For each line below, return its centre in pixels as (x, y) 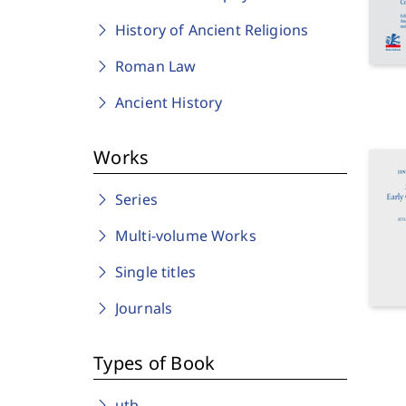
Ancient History (169, 102)
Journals (144, 308)
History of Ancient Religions (212, 30)
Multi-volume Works (186, 236)
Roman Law (156, 66)
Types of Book (155, 363)
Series (136, 199)
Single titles (155, 272)
